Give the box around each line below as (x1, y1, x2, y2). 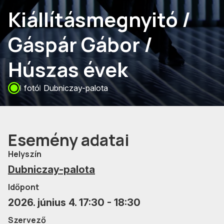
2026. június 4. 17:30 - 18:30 (8, 196, 140, 208)
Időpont (8, 181, 39, 192)
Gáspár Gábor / (8, 30, 152, 58)
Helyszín (8, 148, 41, 159)
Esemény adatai (8, 128, 129, 151)
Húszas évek (8, 55, 128, 83)
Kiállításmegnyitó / (8, 5, 190, 33)
